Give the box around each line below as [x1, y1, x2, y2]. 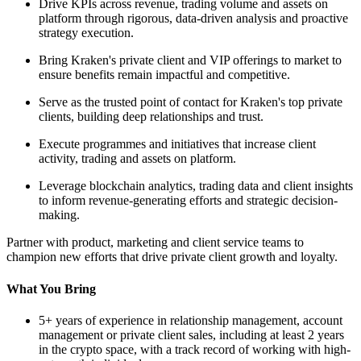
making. [39, 208, 80, 222]
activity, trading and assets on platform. [39, 151, 236, 166]
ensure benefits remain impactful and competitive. [39, 68, 290, 82]
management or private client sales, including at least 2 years [39, 328, 344, 342]
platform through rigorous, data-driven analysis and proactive [39, 11, 348, 26]
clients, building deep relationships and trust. [39, 110, 263, 124]
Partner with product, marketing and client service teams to [6, 235, 304, 250]
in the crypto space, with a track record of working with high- [39, 342, 351, 356]
